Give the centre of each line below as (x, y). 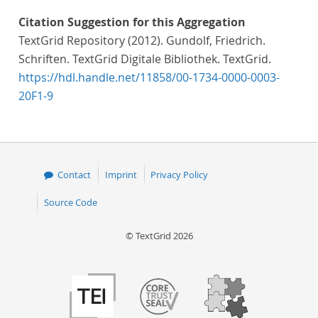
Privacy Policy (180, 174)
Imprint (121, 174)
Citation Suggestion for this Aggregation (132, 22)
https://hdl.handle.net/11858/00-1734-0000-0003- (149, 77)
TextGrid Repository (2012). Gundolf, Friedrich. (142, 40)
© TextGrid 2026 (159, 235)
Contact (75, 174)
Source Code (70, 202)
